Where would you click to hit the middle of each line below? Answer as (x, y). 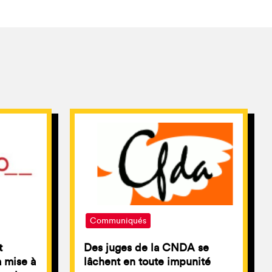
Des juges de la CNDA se (146, 248)
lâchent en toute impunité (147, 262)
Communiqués (118, 221)
